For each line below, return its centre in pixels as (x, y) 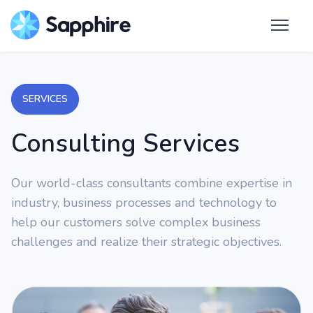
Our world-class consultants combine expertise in (152, 183)
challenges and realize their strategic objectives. (146, 242)
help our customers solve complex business (136, 222)
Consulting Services (126, 144)
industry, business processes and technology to (144, 203)
